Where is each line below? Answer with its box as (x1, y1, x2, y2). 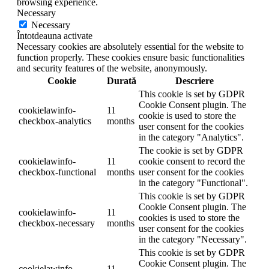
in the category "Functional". (139, 177, 248, 188)
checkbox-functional (19, 166, 96, 177)
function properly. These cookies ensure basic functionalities (17, 52, 244, 62)
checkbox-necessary (19, 217, 95, 228)
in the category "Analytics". (139, 131, 244, 142)
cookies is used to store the (139, 212, 240, 223)
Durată (107, 75, 136, 86)
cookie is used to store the (139, 110, 236, 121)
